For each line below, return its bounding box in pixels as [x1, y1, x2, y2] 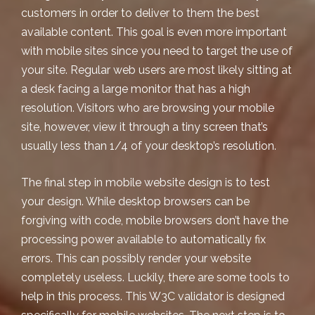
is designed [224, 289, 285, 303]
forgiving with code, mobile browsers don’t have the [21, 213, 288, 227]
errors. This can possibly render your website [21, 251, 251, 265]
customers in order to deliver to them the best [21, 6, 259, 20]
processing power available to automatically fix [21, 232, 266, 246]
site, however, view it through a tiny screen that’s [21, 120, 268, 134]
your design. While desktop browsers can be [21, 194, 250, 208]
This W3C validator [125, 289, 224, 303]
